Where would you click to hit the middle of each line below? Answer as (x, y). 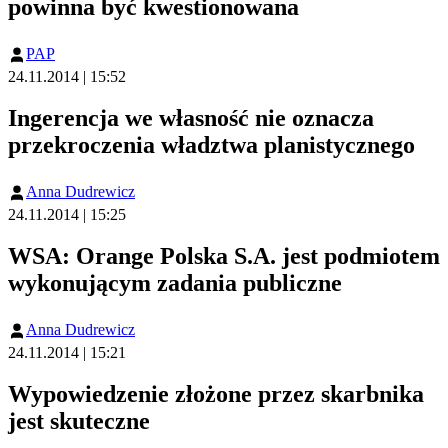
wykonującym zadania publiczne (175, 283)
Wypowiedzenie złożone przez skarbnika (216, 394)
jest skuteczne (79, 421)
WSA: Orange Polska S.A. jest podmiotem (224, 256)
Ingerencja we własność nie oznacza (191, 118)
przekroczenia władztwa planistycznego (211, 145)
